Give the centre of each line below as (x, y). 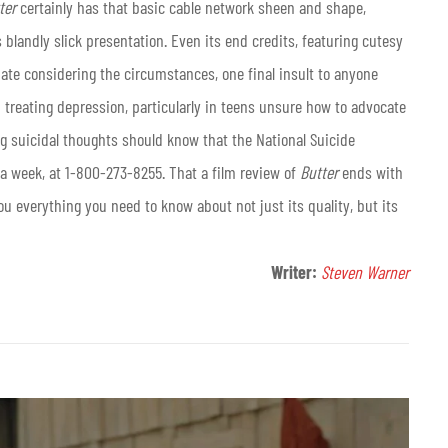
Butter (321, 171)
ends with (372, 171)
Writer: (296, 271)
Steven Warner (365, 271)
